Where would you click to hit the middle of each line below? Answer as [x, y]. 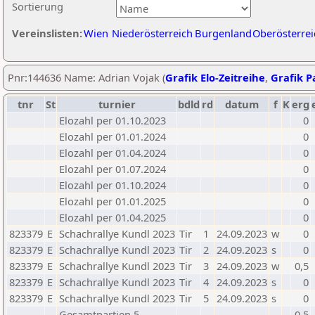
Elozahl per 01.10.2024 [112, 185]
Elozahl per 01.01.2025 [112, 201]
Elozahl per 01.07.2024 [112, 169]
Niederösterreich [152, 33]
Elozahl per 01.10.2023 [112, 120]
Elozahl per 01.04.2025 [112, 217]
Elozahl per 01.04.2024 [112, 153]
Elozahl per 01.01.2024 [112, 136]
